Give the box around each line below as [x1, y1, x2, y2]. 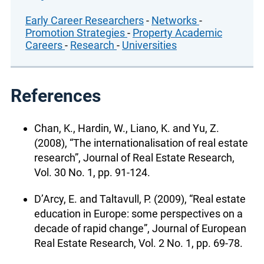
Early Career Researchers [25, 14, 144, 27]
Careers [25, 38, 65, 51]
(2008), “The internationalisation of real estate [34, 136, 248, 149]
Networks [151, 14, 199, 27]
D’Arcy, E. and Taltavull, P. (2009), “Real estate [34, 192, 246, 205]
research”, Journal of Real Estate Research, [34, 151, 235, 164]
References [11, 85, 101, 106]
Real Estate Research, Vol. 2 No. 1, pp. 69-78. [34, 236, 243, 249]
